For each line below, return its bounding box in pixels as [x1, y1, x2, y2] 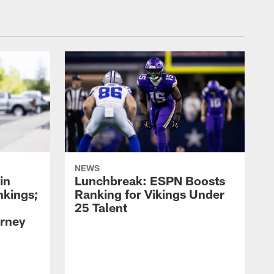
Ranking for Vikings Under [75, 187, 224, 202]
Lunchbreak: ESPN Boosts [75, 173, 225, 188]
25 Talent [75, 200, 127, 215]
